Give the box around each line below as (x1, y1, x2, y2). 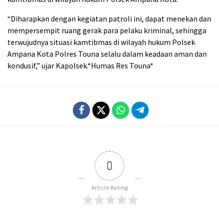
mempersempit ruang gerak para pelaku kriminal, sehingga (7, 25, 206, 35)
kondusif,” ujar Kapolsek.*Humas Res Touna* (7, 60, 153, 70)
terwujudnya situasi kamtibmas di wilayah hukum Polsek (7, 37, 195, 47)
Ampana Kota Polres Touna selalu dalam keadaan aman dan (7, 48, 207, 59)
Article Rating (91, 183, 128, 191)
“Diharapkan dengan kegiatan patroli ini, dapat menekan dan (7, 13, 211, 23)
